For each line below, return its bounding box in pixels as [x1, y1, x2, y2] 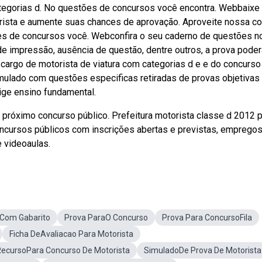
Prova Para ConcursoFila [162, 213, 252, 222]
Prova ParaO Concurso [64, 213, 148, 222]
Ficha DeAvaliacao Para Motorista [9, 229, 133, 239]
